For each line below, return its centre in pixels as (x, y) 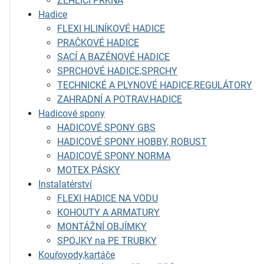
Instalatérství (65, 184)
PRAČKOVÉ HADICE (98, 43)
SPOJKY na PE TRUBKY (107, 241)
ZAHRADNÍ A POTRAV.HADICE (120, 99)
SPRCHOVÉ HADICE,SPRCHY (117, 71)
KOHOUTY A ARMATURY (108, 212)
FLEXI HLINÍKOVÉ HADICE (111, 29)
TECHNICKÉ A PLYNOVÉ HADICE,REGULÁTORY (155, 85)
